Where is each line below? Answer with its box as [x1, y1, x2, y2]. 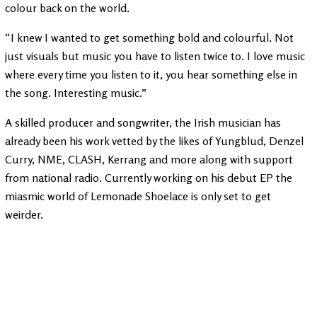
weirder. [5, 207, 43, 222]
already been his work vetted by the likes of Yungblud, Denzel [5, 134, 304, 149]
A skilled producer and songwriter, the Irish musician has [5, 115, 281, 130]
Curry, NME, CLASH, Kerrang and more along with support [5, 152, 293, 167]
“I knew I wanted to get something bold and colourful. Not [5, 30, 294, 45]
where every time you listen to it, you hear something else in [5, 67, 297, 82]
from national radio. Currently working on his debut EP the [5, 171, 292, 185]
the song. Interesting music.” [5, 86, 146, 100]
